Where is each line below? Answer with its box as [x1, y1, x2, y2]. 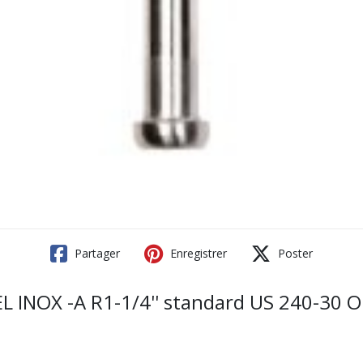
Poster [275, 246, 313, 261]
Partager [71, 246, 120, 261]
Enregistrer [167, 246, 227, 261]
